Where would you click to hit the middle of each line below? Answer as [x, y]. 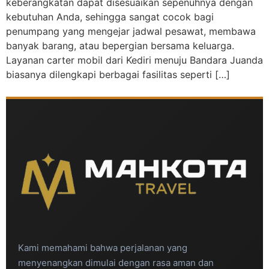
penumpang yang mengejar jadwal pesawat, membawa [131, 32]
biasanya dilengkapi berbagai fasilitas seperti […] [118, 75]
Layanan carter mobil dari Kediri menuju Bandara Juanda [134, 60]
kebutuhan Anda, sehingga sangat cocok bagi [110, 17]
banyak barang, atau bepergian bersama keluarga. [120, 46]
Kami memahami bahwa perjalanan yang [103, 247]
